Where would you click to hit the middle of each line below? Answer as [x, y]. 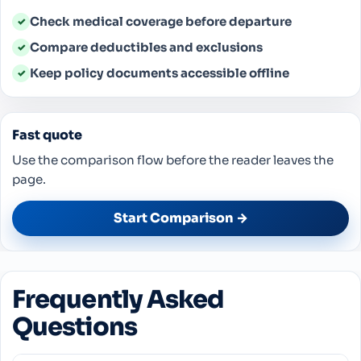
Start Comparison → [180, 218]
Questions [75, 327]
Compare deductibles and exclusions [146, 47]
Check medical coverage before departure [161, 21]
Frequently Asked [118, 299]
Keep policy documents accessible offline [160, 73]
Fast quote [47, 135]
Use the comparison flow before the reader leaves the [173, 160]
